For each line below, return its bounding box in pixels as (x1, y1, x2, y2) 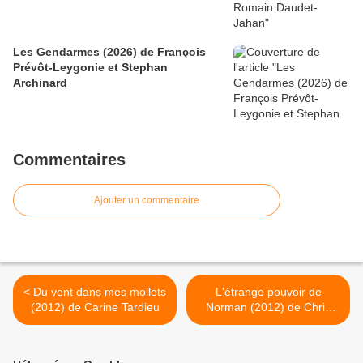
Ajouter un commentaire (94, 194, 199, 207)
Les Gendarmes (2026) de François (13, 45, 206, 59)
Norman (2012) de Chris (206, 301, 331, 314)
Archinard (13, 76, 67, 90)
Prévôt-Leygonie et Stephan (13, 61, 168, 75)
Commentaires (13, 151, 126, 169)
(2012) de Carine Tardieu (30, 301, 160, 314)
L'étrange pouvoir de (215, 285, 322, 299)
